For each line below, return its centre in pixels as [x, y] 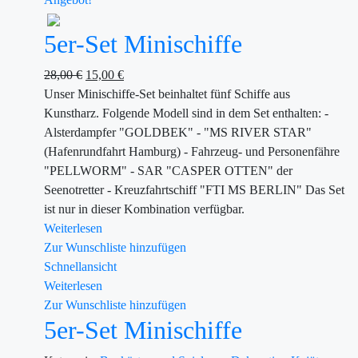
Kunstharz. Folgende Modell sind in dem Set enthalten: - [186, 113]
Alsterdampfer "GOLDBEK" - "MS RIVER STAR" [178, 132]
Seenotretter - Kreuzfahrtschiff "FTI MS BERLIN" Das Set [194, 190]
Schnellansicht [80, 267]
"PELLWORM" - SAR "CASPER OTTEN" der [168, 171]
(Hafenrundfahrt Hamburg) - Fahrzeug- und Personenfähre [192, 151]
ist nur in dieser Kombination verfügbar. [144, 209]
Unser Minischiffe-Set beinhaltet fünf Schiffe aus [167, 94]
